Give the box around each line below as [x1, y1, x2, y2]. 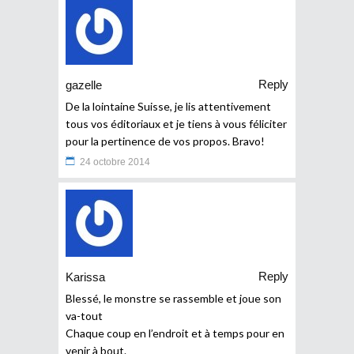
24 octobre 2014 [80, 156, 150, 168]
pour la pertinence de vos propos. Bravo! [66, 134, 265, 148]
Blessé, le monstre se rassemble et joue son [66, 291, 281, 305]
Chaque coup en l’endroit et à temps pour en [66, 326, 284, 340]
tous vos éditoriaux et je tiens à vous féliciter [66, 116, 287, 130]
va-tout [66, 308, 103, 322]
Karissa [66, 270, 105, 284]
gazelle [66, 78, 102, 92]
